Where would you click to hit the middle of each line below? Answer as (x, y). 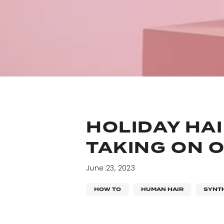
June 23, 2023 (111, 168)
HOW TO (107, 189)
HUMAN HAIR (162, 189)
